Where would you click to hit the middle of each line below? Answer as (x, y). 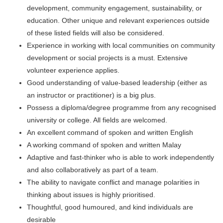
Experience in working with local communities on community (121, 46)
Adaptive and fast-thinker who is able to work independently (120, 158)
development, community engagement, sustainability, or (114, 8)
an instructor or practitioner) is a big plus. (91, 95)
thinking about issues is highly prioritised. (91, 195)
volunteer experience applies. (73, 70)
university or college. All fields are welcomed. (97, 120)
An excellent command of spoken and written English (110, 133)
